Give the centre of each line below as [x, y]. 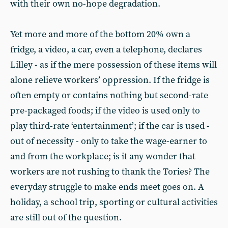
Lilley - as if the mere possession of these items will [113, 65]
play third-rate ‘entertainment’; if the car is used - [110, 126]
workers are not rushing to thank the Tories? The [110, 172]
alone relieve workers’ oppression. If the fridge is [110, 80]
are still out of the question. [66, 218]
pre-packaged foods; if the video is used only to [105, 111]
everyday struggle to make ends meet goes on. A [107, 187]
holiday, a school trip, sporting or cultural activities [114, 202]
